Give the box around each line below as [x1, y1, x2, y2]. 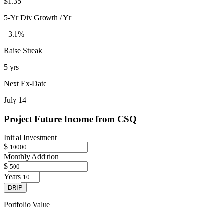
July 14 [4, 95, 26, 104]
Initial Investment [4, 133, 57, 142]
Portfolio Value [4, 201, 50, 209]
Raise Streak [4, 46, 42, 55]
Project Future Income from [4, 113, 117, 124]
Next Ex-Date [4, 79, 46, 88]
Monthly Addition [4, 153, 59, 161]
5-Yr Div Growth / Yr [4, 13, 71, 22]
